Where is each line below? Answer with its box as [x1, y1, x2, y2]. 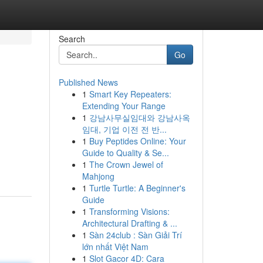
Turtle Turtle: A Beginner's [89, 182, 186, 194]
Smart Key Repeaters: [89, 88, 171, 100]
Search [58, 33, 85, 45]
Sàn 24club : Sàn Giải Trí [89, 229, 182, 241]
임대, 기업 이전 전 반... [82, 123, 167, 135]
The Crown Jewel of [89, 159, 163, 170]
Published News [58, 76, 118, 88]
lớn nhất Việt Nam [82, 241, 149, 252]
